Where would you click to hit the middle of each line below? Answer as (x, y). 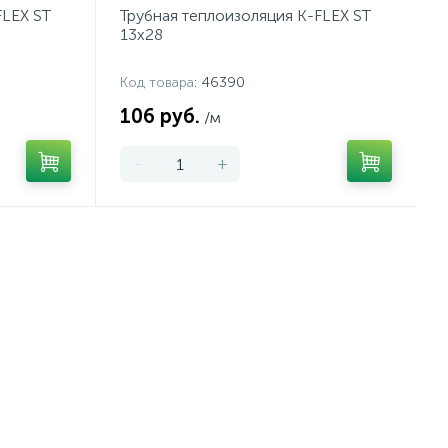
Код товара (157, 82)
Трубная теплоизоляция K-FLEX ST (245, 15)
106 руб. (160, 116)
